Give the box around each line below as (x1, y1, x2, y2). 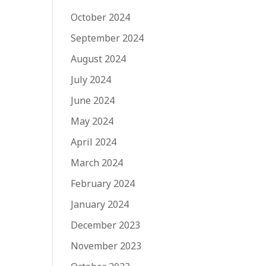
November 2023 (71, 239, 142, 252)
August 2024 (71, 52, 126, 65)
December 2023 (71, 218, 141, 232)
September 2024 (71, 31, 144, 45)
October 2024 (71, 10, 131, 24)
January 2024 (71, 197, 129, 211)
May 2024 (71, 114, 114, 128)
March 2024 (71, 156, 123, 169)
